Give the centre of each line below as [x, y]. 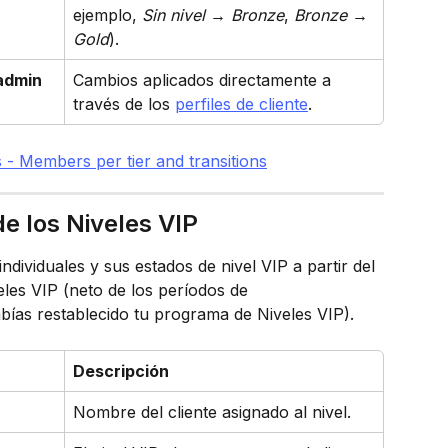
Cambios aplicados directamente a [204, 80]
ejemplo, [107, 15]
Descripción [121, 371]
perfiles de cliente [241, 104]
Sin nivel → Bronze [213, 15]
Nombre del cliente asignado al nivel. [212, 412]
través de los [124, 104]
